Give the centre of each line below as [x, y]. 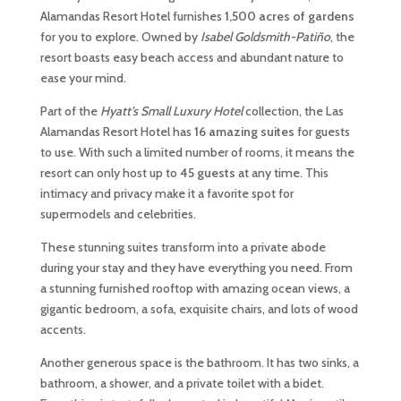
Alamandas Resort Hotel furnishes [132, 16]
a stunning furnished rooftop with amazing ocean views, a [195, 288]
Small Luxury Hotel [192, 111]
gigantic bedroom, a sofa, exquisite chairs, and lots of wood [199, 309]
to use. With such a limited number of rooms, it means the [197, 152]
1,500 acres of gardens [289, 16]
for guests [322, 132]
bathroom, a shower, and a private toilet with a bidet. [182, 383]
